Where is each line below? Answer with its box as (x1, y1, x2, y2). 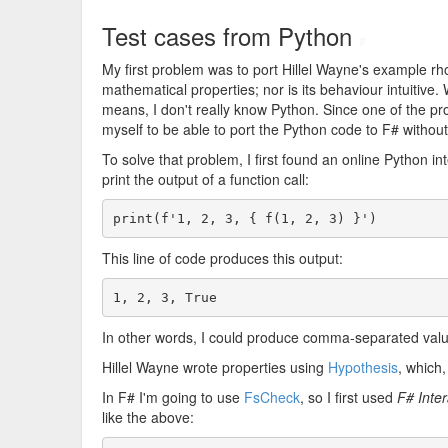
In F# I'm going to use (102, 387, 244, 407)
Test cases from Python (102, 18, 359, 53)
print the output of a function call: (102, 169, 309, 189)
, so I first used (300, 387, 397, 407)
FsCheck (244, 387, 300, 407)
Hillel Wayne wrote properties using (102, 357, 328, 377)
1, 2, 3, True (112, 289, 217, 305)
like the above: (102, 407, 194, 427)
